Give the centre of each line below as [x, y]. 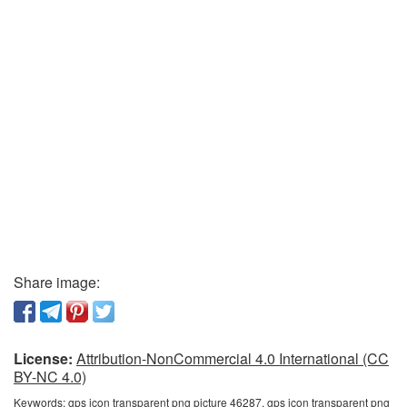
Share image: [57, 282]
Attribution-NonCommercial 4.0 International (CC [233, 358]
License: [43, 358]
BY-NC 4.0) [50, 377]
